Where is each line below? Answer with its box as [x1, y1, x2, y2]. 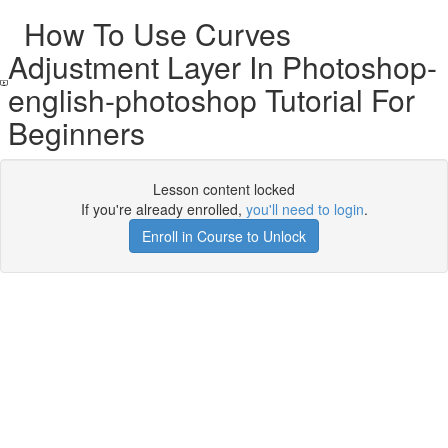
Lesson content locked [153, 179, 295, 199]
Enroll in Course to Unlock [142, 226, 306, 246]
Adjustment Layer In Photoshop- [8, 45, 438, 88]
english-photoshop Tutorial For [8, 78, 416, 121]
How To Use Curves [8, 12, 292, 55]
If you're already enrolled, [80, 199, 246, 219]
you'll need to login [245, 199, 364, 219]
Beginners [8, 111, 146, 154]
